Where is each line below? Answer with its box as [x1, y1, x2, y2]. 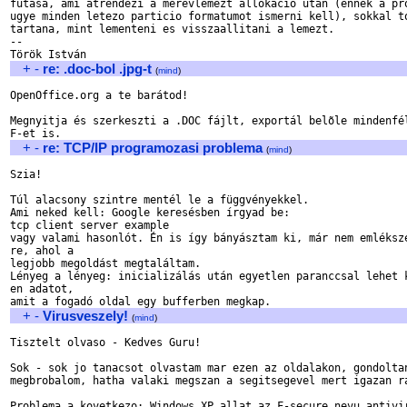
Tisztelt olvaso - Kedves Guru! [10, 336, 201, 349]
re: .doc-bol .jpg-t [43, 61, 152, 76]
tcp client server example [10, 219, 169, 232]
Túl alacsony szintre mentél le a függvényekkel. [10, 194, 309, 206]
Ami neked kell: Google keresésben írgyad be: [10, 206, 290, 219]
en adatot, [10, 283, 80, 295]
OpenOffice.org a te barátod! [10, 89, 188, 102]
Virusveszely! [43, 308, 128, 323]
